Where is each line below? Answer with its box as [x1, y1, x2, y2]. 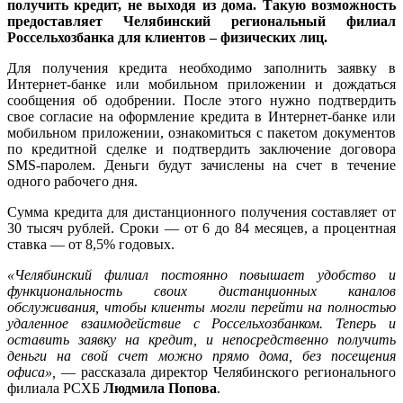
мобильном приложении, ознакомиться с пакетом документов [7, 125, 396, 140]
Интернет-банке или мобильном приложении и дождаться [7, 76, 396, 92]
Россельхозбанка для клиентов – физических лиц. [7, 30, 327, 45]
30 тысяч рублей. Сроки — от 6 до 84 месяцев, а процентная [7, 220, 396, 236]
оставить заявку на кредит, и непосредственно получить [7, 332, 396, 347]
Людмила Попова [103, 381, 217, 396]
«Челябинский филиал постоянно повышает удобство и [7, 267, 396, 282]
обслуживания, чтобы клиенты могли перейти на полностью [7, 300, 396, 315]
